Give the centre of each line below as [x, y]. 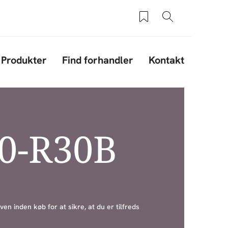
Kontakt [166, 60]
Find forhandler [97, 60]
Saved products [172, 22]
